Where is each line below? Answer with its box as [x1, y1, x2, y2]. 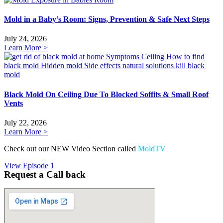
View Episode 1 [4, 161, 54, 170]
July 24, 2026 [4, 34, 47, 43]
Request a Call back [4, 169, 86, 180]
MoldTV [138, 144, 168, 153]
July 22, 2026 [4, 118, 47, 127]
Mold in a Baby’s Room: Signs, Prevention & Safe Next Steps [4, 15, 210, 24]
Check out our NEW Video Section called [4, 144, 138, 153]
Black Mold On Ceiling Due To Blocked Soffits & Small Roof [4, 90, 209, 99]
